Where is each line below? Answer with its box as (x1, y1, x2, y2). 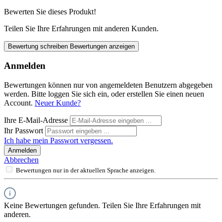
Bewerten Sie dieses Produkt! (4, 7, 96, 16)
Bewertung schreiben (8, 42, 70, 50)
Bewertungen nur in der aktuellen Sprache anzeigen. (16, 166, 156, 174)
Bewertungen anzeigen (70, 42, 135, 50)
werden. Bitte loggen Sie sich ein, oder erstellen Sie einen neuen (4, 90, 204, 98)
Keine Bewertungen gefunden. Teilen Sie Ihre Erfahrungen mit (4, 201, 201, 210)
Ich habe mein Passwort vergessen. (4, 136, 113, 145)
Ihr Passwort (4, 126, 45, 135)
